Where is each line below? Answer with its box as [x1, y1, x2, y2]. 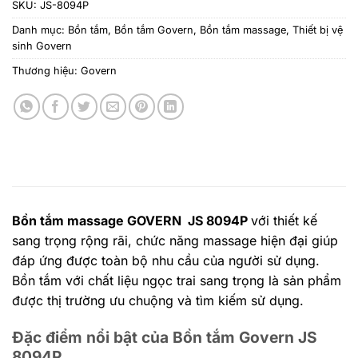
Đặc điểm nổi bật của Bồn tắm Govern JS [12, 327, 317, 347]
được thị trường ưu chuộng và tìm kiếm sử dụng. [12, 292, 304, 308]
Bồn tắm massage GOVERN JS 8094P [12, 212, 251, 229]
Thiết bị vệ [292, 23, 343, 36]
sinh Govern [12, 39, 72, 52]
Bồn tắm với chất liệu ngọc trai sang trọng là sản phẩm [12, 272, 341, 288]
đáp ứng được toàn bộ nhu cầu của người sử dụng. [12, 252, 320, 268]
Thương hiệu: [12, 64, 81, 77]
